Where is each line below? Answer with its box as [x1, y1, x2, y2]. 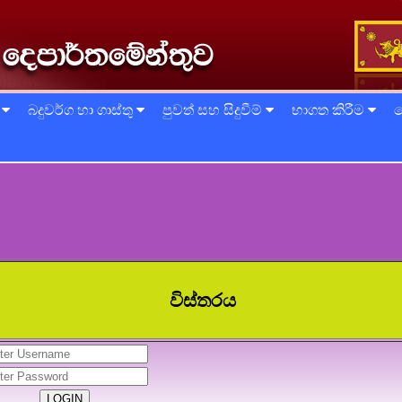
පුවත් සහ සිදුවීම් [162, 102, 266, 118]
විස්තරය [170, 289, 236, 310]
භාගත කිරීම [292, 102, 368, 118]
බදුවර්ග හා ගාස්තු [28, 102, 136, 118]
